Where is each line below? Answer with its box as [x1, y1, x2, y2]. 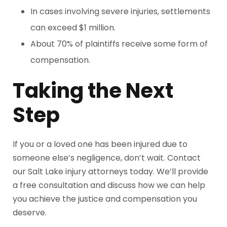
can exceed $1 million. [30, 22, 116, 33]
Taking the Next [13, 77, 173, 105]
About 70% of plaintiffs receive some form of [30, 38, 208, 50]
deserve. [13, 207, 47, 218]
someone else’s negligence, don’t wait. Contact [13, 152, 201, 164]
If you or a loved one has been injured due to [13, 138, 187, 150]
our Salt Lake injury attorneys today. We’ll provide [13, 166, 208, 177]
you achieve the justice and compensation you [13, 193, 197, 205]
